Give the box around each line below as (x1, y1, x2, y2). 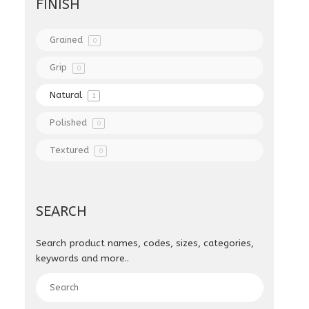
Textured (50, 145, 92, 155)
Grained (50, 34, 86, 45)
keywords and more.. (36, 253, 130, 264)
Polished (50, 117, 90, 128)
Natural (50, 90, 86, 100)
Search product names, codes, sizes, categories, (36, 238, 255, 249)
